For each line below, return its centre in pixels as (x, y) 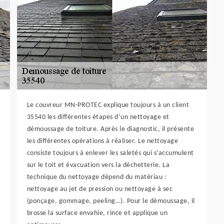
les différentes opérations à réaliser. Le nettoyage (102, 141)
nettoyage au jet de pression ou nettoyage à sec (100, 189)
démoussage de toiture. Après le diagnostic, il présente (110, 129)
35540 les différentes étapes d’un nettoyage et (98, 117)
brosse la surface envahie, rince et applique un (97, 213)
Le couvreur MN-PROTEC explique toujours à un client (108, 105)
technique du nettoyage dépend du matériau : (97, 177)
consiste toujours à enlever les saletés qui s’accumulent (110, 153)
